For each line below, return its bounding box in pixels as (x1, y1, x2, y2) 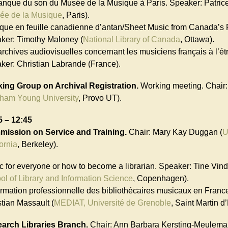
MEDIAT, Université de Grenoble (54, 198, 171, 208)
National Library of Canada (83, 35, 180, 44)
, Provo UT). (78, 93, 122, 102)
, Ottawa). (180, 35, 214, 44)
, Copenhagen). (133, 174, 189, 183)
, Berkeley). (17, 140, 58, 149)
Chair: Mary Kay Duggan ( (127, 128, 222, 137)
